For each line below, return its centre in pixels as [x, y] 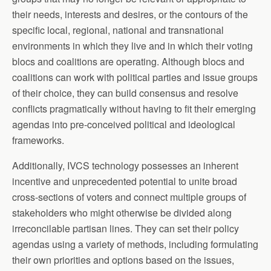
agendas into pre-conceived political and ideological [124, 124]
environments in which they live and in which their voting [132, 45]
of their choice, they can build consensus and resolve [125, 93]
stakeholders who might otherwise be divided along [122, 212]
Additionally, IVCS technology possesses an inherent [125, 165]
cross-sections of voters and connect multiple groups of [129, 197]
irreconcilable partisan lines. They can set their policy [126, 228]
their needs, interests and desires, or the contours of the [130, 14]
